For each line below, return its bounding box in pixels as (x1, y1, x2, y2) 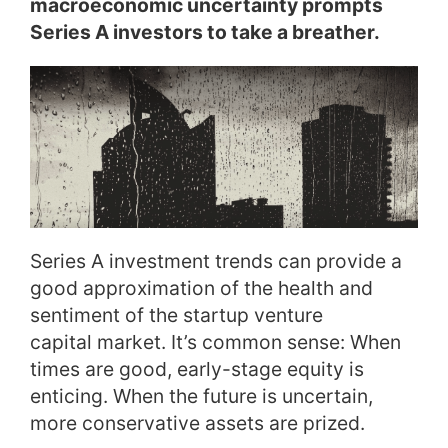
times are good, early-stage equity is (30, 357, 364, 381)
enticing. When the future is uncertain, (30, 384, 373, 408)
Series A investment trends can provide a (30, 249, 402, 273)
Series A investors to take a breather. (30, 20, 380, 44)
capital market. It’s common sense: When (30, 330, 401, 354)
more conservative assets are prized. (30, 411, 365, 435)
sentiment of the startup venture (30, 303, 323, 327)
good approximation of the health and (30, 276, 373, 300)
